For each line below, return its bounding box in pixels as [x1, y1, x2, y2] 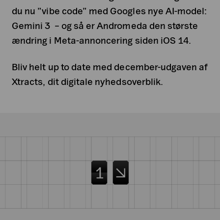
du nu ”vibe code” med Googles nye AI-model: [12, 5, 207, 16]
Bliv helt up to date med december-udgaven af [12, 61, 208, 72]
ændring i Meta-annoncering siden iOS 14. [12, 35, 192, 46]
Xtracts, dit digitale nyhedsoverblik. [12, 76, 164, 87]
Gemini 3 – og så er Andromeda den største [12, 20, 198, 31]
